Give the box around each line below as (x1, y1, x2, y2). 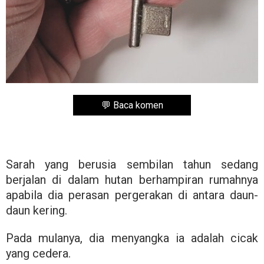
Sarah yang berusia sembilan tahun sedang (6, 157, 258, 171)
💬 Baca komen (101, 100, 163, 111)
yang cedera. (6, 246, 71, 260)
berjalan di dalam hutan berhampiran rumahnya (6, 173, 258, 187)
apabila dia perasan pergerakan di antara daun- (6, 188, 258, 202)
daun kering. (6, 203, 67, 217)
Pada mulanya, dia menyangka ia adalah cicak (6, 231, 258, 245)
